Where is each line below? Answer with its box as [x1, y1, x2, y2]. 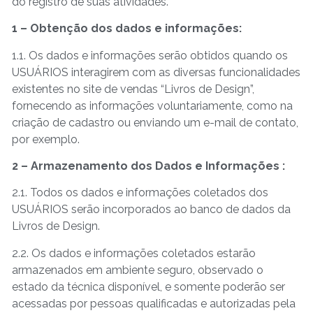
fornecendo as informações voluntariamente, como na [12, 99, 293, 112]
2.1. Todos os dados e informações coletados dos [12, 186, 268, 200]
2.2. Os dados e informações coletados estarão [12, 246, 256, 260]
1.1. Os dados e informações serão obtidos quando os [12, 48, 288, 62]
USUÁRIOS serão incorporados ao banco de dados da [12, 203, 291, 217]
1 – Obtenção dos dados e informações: [12, 22, 242, 36]
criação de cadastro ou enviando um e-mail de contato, [12, 115, 298, 129]
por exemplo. [12, 132, 80, 146]
